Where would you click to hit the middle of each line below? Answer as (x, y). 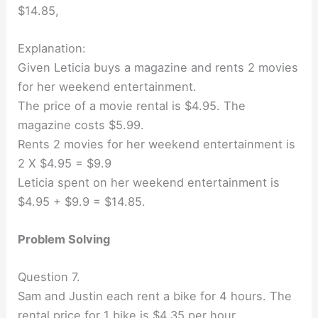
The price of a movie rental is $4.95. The (132, 105)
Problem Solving (64, 240)
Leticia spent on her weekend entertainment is (149, 182)
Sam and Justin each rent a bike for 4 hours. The (155, 296)
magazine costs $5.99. (81, 125)
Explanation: (52, 48)
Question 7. (49, 277)
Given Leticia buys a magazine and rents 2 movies (158, 67)
